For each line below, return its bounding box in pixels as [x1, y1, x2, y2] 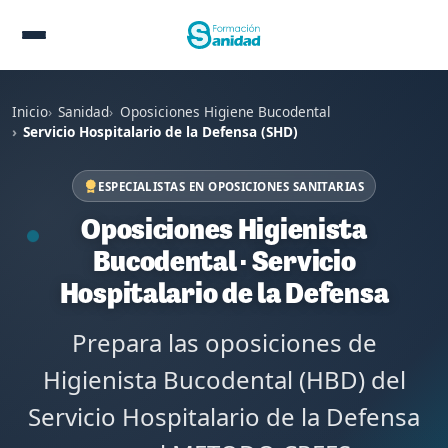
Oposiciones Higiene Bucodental [119, 102, 331, 121]
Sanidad [58, 102, 110, 121]
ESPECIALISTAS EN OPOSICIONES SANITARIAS [98, 178, 365, 194]
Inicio [12, 102, 48, 121]
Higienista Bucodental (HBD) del [42, 362, 406, 396]
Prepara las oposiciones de [71, 325, 377, 359]
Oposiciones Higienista [81, 216, 367, 246]
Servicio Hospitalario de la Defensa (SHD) [23, 122, 299, 141]
